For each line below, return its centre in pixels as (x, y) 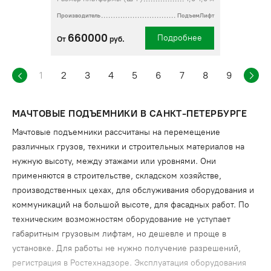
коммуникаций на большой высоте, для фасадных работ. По (131, 205)
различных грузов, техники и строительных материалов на (128, 147)
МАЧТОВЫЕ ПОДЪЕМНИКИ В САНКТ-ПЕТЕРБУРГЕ (130, 113)
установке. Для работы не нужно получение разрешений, (126, 248)
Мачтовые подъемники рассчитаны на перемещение (116, 132)
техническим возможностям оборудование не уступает (121, 219)
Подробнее (180, 38)
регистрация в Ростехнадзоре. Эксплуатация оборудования (129, 263)
